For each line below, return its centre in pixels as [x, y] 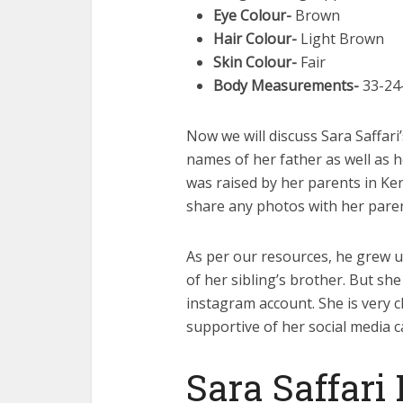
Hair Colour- [255, 39]
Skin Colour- [255, 62]
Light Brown [340, 39]
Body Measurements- [286, 85]
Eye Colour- [252, 15]
